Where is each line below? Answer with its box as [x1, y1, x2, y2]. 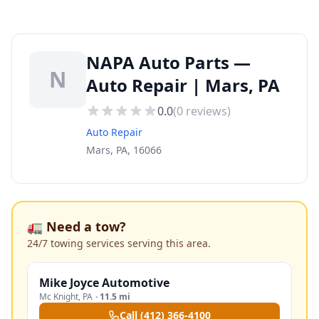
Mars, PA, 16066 [86, 143, 162, 157]
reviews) [183, 103, 231, 119]
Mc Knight [39, 291, 78, 303]
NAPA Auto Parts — [86, 51, 251, 74]
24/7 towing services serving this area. [27, 236, 211, 250]
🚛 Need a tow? [27, 218, 126, 235]
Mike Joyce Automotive [39, 275, 169, 291]
